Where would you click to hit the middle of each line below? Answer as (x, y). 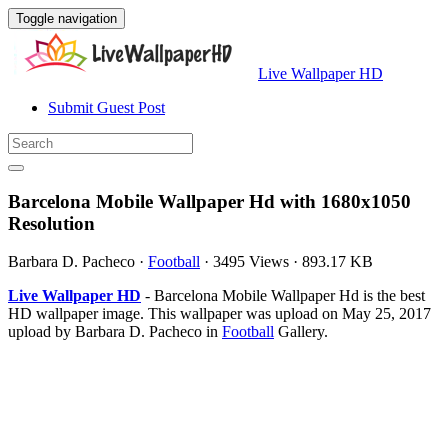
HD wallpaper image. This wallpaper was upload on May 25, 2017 (219, 314)
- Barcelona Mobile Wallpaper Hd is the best (283, 296)
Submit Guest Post (106, 107)
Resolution (51, 223)
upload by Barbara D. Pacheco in (115, 332)
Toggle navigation (66, 18)
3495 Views (251, 262)
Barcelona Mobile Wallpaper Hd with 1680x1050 (209, 201)
